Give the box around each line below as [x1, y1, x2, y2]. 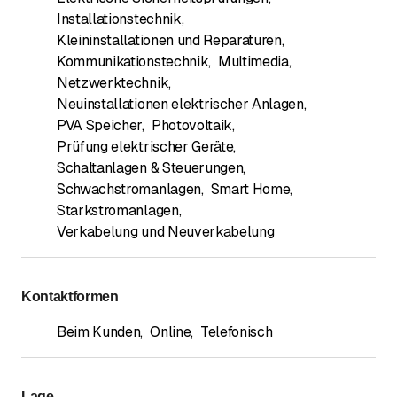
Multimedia [217, 51, 289, 71]
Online [150, 322, 191, 341]
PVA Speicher [57, 115, 143, 135]
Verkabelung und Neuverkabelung [57, 222, 275, 241]
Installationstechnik [57, 9, 182, 28]
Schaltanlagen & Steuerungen [57, 158, 244, 177]
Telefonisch [199, 322, 273, 341]
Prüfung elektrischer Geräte [57, 136, 234, 156]
